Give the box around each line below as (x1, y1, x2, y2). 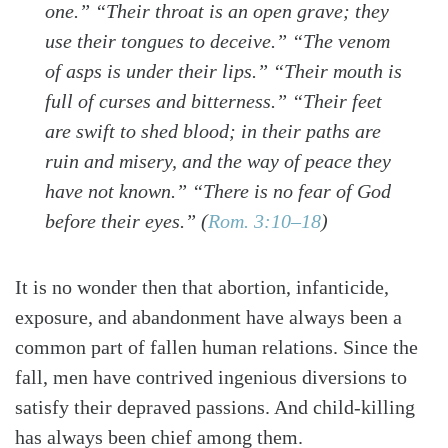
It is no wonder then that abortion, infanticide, (15, 275, 389, 298)
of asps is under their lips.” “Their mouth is (45, 59, 402, 82)
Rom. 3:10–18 (208, 209, 321, 232)
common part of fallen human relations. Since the (15, 335, 418, 358)
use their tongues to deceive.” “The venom (45, 29, 390, 52)
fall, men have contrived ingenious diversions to (15, 365, 407, 388)
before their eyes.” (45, 209, 201, 232)
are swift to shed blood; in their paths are (45, 119, 381, 142)
